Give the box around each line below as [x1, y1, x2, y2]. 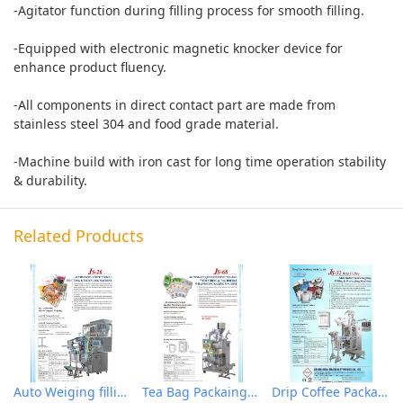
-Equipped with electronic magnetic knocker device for [13, 39, 343, 57]
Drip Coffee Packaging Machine [377, 382, 388, 400]
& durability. [13, 171, 87, 189]
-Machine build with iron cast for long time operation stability [13, 152, 386, 170]
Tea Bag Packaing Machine [247, 382, 258, 400]
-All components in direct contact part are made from [13, 95, 336, 113]
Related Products [13, 224, 144, 246]
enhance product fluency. [13, 58, 166, 76]
